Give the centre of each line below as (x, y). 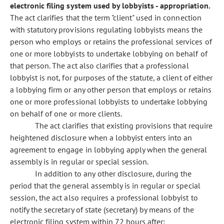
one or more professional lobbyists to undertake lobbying (109, 101)
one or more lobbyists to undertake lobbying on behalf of (109, 53)
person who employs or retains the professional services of (111, 41)
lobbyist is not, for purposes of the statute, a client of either (111, 77)
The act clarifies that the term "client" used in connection (106, 17)
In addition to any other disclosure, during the (113, 173)
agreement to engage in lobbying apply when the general (109, 149)
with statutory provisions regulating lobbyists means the (106, 29)
